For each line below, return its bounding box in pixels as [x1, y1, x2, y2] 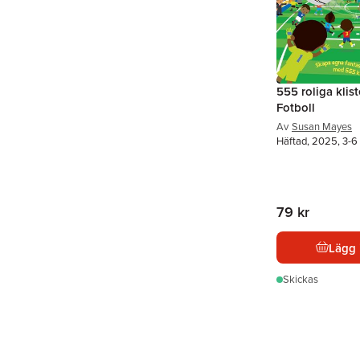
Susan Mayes [292, 119, 352, 134]
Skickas [283, 272, 318, 287]
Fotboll [276, 99, 315, 116]
